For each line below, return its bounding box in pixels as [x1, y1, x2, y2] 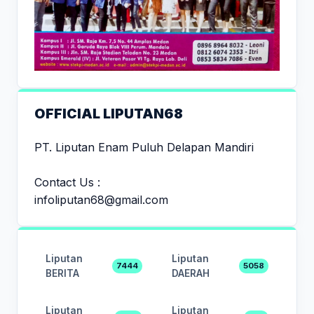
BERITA [46, 267, 79, 279]
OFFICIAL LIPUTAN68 [34, 104, 183, 122]
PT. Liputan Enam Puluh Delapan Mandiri [34, 139, 254, 154]
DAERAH [172, 267, 210, 279]
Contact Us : [34, 175, 100, 189]
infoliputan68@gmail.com [34, 192, 168, 207]
